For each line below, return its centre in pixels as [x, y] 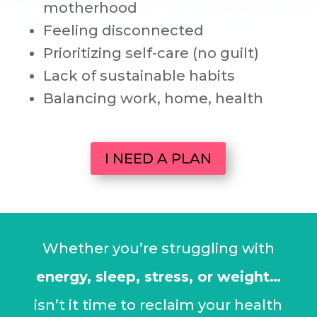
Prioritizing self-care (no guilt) [151, 53]
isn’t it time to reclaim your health [158, 305]
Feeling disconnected [123, 30]
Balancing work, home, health [155, 98]
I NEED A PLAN [158, 158]
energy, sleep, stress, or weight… [158, 276]
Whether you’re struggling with [158, 248]
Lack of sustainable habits [139, 75]
